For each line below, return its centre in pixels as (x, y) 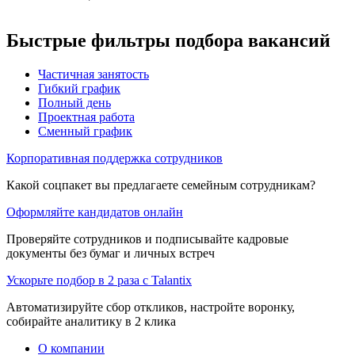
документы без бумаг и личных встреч (111, 253)
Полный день (74, 102)
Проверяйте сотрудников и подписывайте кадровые (147, 239)
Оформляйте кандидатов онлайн (95, 212)
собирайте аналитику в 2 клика (91, 321)
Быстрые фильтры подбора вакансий (168, 40)
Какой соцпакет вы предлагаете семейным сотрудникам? (161, 185)
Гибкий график (79, 88)
